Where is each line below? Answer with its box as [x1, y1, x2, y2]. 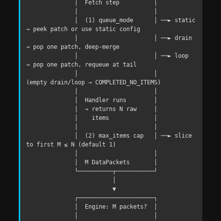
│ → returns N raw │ [26, 105, 75, 112]
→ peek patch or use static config [26, 25, 141, 33]
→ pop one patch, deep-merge [26, 43, 120, 50]
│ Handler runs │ [26, 96, 75, 104]
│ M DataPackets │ [26, 158, 75, 166]
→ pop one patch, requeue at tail [26, 61, 137, 68]
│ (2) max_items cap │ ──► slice [26, 132, 75, 139]
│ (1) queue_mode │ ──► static [26, 16, 75, 24]
